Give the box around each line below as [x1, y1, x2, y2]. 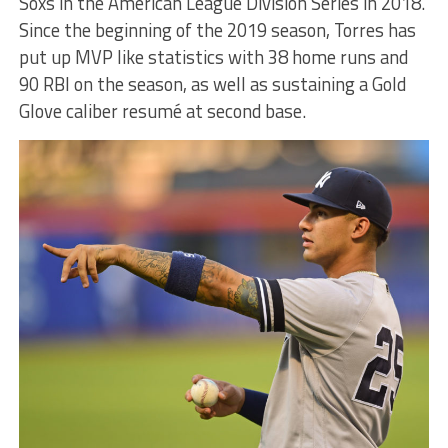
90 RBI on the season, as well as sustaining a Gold [18, 69, 406, 98]
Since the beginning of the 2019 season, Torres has [18, 15, 416, 44]
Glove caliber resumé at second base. [18, 96, 306, 125]
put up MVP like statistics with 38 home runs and [18, 42, 408, 71]
